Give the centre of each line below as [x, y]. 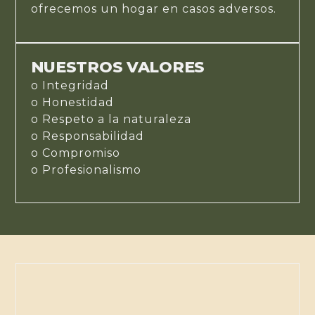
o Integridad [70, 85]
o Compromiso [75, 153]
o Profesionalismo [86, 169]
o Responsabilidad [87, 136]
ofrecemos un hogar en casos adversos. [153, 9]
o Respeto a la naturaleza [111, 119]
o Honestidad [72, 102]
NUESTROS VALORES [118, 67]
